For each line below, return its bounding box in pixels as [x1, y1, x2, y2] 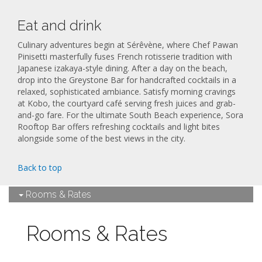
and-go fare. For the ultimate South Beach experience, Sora [18, 109, 243, 121]
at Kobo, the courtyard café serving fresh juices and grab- [18, 98, 236, 109]
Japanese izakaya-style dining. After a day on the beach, [18, 63, 227, 74]
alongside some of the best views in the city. [18, 133, 185, 144]
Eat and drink [18, 17, 101, 35]
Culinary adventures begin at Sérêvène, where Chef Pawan [18, 39, 238, 51]
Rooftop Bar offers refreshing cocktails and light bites [18, 121, 220, 133]
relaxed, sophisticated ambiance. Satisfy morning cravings [18, 86, 236, 98]
